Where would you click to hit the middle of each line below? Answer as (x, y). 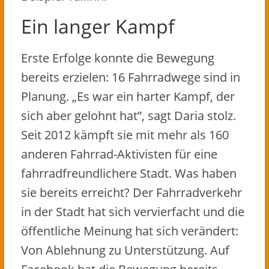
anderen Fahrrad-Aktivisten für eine (119, 154)
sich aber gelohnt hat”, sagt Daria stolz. (128, 115)
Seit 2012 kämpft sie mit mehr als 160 (125, 134)
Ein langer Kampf (98, 26)
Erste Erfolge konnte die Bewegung (117, 58)
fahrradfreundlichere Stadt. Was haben (128, 173)
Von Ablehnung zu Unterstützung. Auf (125, 250)
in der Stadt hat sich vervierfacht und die (132, 211)
